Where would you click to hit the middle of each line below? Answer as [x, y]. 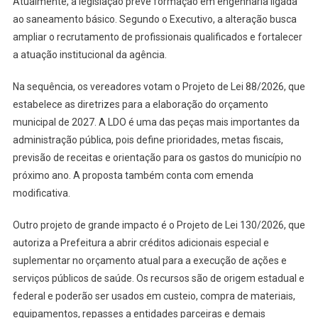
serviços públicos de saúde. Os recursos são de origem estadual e [158, 278]
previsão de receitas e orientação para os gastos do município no [157, 157]
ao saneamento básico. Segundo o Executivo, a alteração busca [154, 19]
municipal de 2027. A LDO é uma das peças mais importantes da [156, 122]
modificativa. [41, 193]
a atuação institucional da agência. [89, 54]
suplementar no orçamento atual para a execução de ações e [149, 260]
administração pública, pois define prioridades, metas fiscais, [148, 139]
